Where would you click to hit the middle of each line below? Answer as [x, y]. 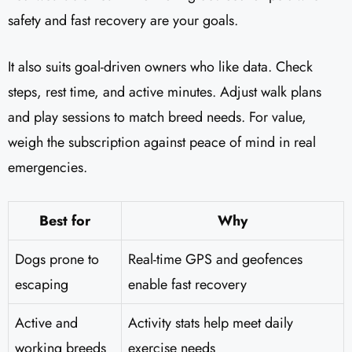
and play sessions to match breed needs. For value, [157, 117]
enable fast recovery [187, 285]
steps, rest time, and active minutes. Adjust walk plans [165, 92]
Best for [65, 221]
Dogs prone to [57, 260]
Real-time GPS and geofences [215, 260]
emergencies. [48, 168]
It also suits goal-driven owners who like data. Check [160, 67]
